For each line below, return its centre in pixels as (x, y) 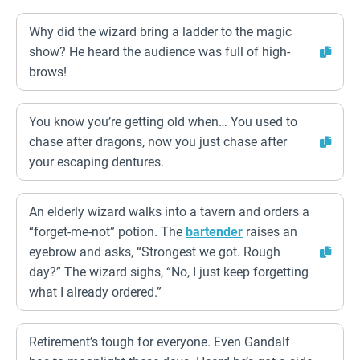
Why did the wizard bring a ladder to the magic (160, 32)
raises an (270, 232)
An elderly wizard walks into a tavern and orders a (169, 212)
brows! (48, 72)
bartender (214, 232)
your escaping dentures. (96, 162)
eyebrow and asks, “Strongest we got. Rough (155, 252)
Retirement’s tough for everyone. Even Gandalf (160, 342)
